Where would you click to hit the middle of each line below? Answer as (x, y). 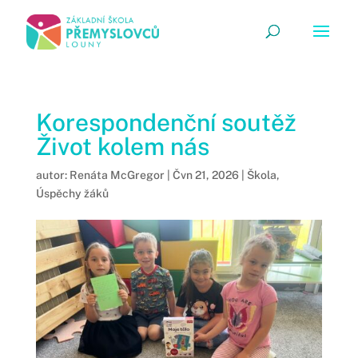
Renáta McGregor (117, 175)
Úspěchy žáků (72, 193)
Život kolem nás (122, 146)
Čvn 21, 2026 (205, 175)
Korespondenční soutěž (166, 122)
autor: (52, 175)
